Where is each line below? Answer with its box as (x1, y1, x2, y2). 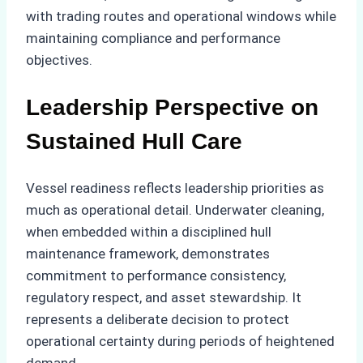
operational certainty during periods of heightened (26, 332, 335, 349)
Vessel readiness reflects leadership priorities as (26, 179, 324, 196)
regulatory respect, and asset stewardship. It (26, 288, 301, 305)
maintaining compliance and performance (26, 30, 280, 47)
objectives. (26, 52, 92, 69)
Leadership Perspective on (26, 94, 318, 120)
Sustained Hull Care (26, 128, 242, 154)
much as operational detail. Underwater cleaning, (26, 201, 324, 218)
